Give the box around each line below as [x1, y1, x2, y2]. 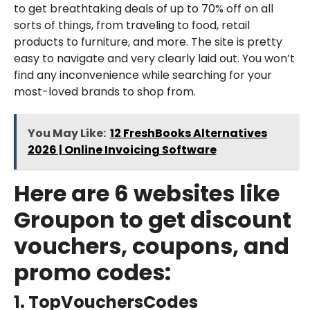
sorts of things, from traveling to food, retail [13, 17, 250, 33]
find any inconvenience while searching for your [13, 66, 272, 83]
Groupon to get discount [13, 203, 291, 235]
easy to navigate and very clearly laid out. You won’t [13, 50, 295, 66]
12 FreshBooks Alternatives [109, 125, 267, 141]
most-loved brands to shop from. [13, 83, 196, 100]
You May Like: [27, 125, 106, 141]
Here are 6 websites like [13, 177, 280, 209]
